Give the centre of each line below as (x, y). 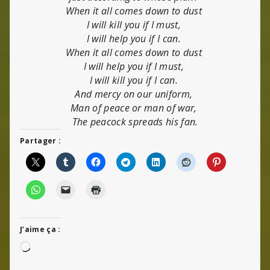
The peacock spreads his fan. (135, 121)
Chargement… (63, 247)
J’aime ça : (40, 229)
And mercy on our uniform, (135, 94)
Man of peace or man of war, (135, 108)
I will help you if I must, (135, 66)
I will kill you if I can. (135, 80)
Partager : (41, 140)
